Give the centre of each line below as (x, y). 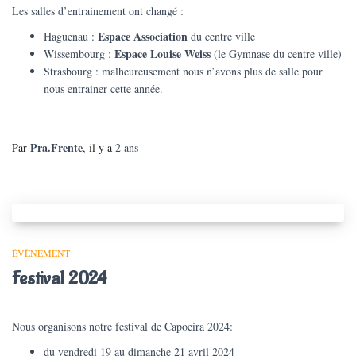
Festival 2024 (59, 279)
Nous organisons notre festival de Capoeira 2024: (122, 327)
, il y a (99, 148)
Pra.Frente (56, 148)
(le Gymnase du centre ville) (276, 54)
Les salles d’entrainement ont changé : (98, 11)
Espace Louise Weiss (163, 54)
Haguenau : (71, 37)
